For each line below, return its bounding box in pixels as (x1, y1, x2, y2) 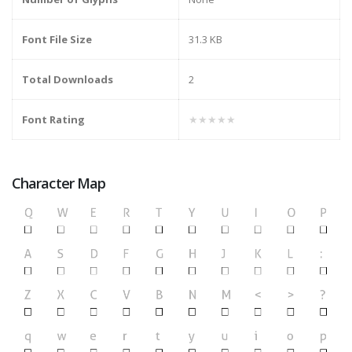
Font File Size (22, 32, 92, 47)
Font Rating (22, 112, 85, 127)
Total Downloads (22, 72, 113, 87)
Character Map (12, 174, 106, 193)
